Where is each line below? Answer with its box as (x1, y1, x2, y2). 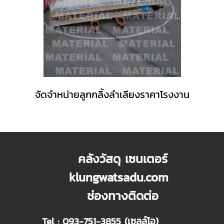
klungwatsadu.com (41, 168, 168, 186)
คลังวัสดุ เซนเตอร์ (41, 149, 167, 167)
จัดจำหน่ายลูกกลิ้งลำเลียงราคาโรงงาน (34, 86, 189, 102)
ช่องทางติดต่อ (41, 186, 158, 204)
